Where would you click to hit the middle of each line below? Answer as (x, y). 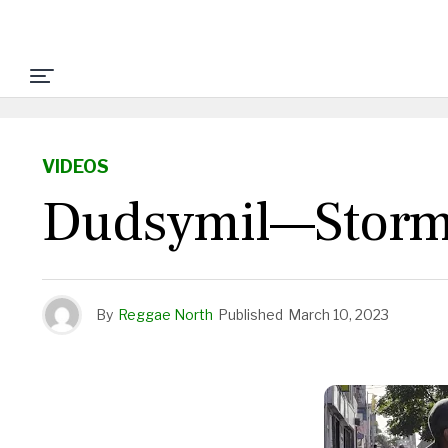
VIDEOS (75, 166)
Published (250, 314)
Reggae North (165, 314)
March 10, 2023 (338, 314)
